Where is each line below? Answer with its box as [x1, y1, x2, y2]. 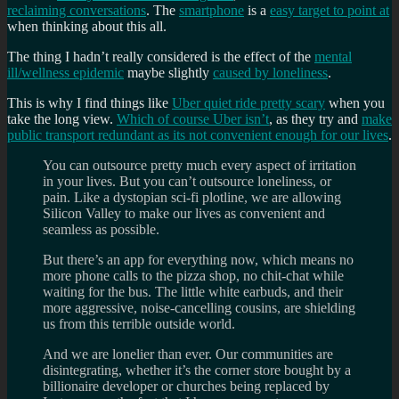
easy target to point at [270, 2, 389, 18]
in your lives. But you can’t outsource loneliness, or [43, 173, 331, 189]
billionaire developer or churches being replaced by [43, 378, 330, 394]
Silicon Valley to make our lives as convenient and [43, 205, 325, 221]
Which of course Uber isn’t [117, 110, 269, 126]
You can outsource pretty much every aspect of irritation [43, 157, 356, 173]
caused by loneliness [213, 64, 328, 80]
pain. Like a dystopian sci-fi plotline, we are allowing [43, 189, 341, 205]
